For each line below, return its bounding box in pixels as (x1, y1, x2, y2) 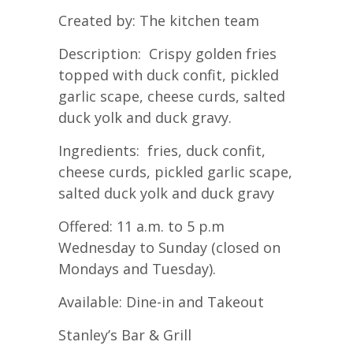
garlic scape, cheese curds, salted (58, 86, 285, 106)
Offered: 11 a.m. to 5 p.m (58, 216, 225, 236)
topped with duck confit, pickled (58, 65, 279, 84)
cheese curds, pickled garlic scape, (58, 162, 292, 181)
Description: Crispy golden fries (58, 43, 277, 63)
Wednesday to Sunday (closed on (58, 237, 281, 257)
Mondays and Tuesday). (58, 258, 216, 278)
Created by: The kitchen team (58, 10, 259, 30)
